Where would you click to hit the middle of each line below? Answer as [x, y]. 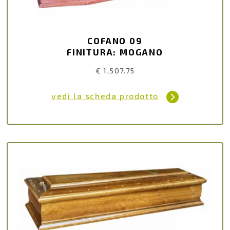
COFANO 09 [115, 40]
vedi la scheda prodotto [105, 96]
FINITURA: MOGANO [115, 52]
